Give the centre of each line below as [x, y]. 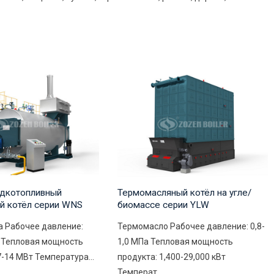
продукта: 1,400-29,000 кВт [171, 257]
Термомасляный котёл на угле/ [184, 193]
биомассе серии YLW [163, 205]
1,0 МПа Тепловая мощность [175, 242]
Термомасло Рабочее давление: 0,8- [191, 227]
